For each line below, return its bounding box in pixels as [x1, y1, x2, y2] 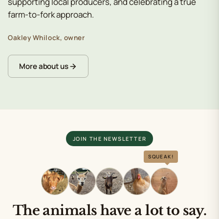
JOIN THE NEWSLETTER [72, 135, 147, 142]
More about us [19, 61, 69, 71]
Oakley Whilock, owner [8, 33, 85, 42]
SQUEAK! [148, 153, 174, 160]
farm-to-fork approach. [8, 9, 94, 20]
